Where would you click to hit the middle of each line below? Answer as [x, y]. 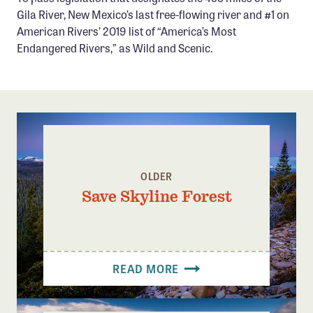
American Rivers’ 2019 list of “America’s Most [126, 31]
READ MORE [147, 268]
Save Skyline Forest [156, 196]
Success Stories [72, 62]
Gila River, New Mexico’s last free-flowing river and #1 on [153, 14]
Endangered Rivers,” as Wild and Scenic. [115, 48]
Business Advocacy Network [106, 38]
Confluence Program [86, 13]
